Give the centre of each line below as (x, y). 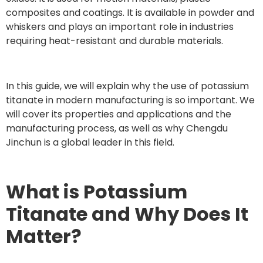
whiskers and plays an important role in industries (120, 27)
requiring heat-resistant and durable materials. (114, 41)
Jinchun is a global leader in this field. (90, 143)
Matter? (44, 236)
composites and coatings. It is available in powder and (130, 13)
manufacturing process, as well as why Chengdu (117, 129)
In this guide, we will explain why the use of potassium (127, 86)
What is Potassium (97, 191)
